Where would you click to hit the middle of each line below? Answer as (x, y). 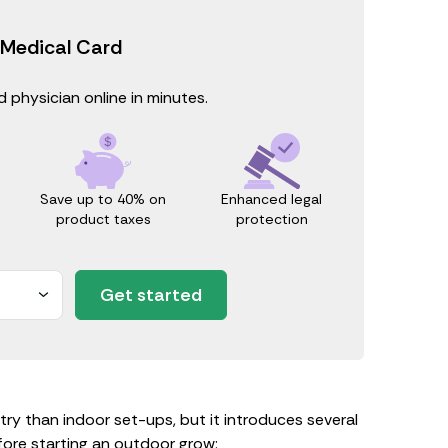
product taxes (103, 219)
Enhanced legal (272, 199)
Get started (151, 294)
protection (271, 219)
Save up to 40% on (103, 199)
